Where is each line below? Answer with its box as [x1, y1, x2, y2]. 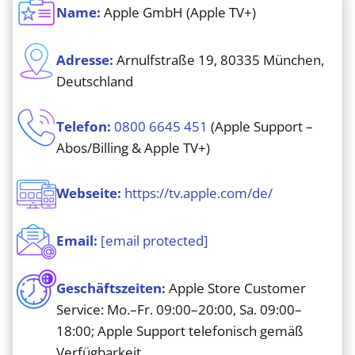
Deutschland [56, 72, 133, 90]
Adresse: [56, 51, 113, 69]
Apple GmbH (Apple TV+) [101, 3, 256, 21]
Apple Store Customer [166, 279, 306, 297]
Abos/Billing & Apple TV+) [56, 139, 210, 157]
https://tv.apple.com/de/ [124, 184, 273, 202]
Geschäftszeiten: [56, 279, 166, 297]
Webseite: [56, 184, 121, 202]
